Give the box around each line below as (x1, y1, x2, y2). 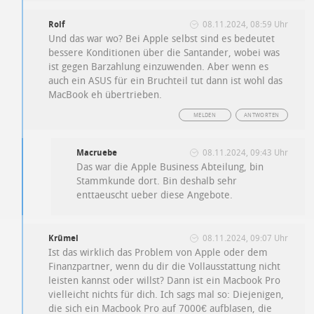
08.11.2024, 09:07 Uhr (202, 233, 288, 243)
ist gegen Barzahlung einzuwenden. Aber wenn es (48, 60, 269, 73)
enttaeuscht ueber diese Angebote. (76, 189, 233, 201)
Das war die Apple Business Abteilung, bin (76, 161, 264, 173)
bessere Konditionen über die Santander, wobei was (48, 46, 280, 59)
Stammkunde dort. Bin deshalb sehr (76, 175, 238, 187)
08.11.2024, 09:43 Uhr (202, 147, 288, 158)
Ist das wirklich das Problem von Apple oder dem (48, 246, 268, 259)
